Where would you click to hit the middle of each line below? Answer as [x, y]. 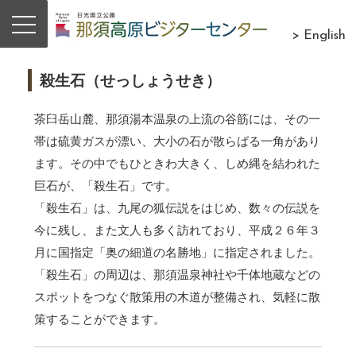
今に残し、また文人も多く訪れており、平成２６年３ [177, 230]
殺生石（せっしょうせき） [131, 81]
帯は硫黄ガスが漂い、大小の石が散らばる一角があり [177, 141]
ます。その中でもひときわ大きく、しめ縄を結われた [177, 163]
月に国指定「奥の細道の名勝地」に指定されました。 [177, 252]
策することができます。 [99, 319]
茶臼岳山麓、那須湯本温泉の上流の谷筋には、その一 [177, 118]
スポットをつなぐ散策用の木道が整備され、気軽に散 [177, 296]
